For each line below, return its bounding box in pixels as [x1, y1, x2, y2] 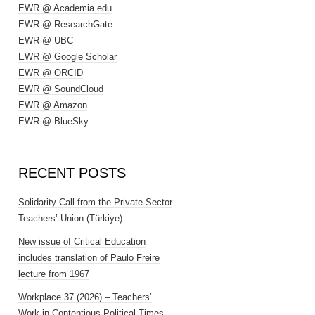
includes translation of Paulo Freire [18, 252, 160, 263]
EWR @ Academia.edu [18, 3, 112, 13]
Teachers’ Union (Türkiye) [18, 213, 122, 224]
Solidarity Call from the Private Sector [18, 197, 172, 207]
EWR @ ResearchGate [18, 19, 112, 30]
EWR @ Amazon [18, 100, 87, 110]
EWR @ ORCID [18, 67, 83, 78]
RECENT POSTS [18, 165, 126, 181]
